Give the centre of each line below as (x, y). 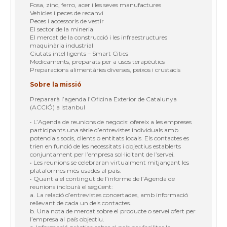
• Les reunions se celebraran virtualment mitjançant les (109, 162)
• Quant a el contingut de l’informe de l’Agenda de (102, 178)
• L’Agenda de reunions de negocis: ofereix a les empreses (111, 122)
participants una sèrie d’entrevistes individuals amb (104, 130)
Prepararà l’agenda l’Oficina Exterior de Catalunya (103, 99)
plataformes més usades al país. (75, 170)
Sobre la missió (56, 84)
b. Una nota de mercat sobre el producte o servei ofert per (113, 211)
